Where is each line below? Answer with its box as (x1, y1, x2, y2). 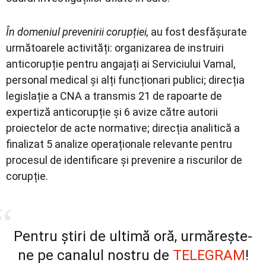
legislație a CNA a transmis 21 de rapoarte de (6, 89, 222, 102)
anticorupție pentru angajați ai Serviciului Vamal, (6, 57, 235, 70)
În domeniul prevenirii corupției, (6, 25, 148, 38)
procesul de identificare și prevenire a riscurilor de (6, 153, 242, 166)
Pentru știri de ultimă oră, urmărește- (14, 227, 252, 245)
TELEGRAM (172, 246, 245, 264)
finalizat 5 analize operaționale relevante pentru (6, 137, 232, 150)
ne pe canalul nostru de (17, 246, 173, 264)
